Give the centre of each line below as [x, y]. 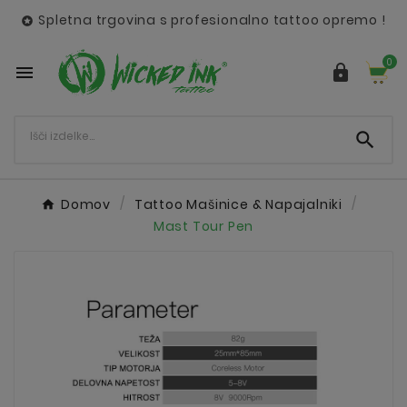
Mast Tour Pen [203, 226]
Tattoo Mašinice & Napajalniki [238, 204]
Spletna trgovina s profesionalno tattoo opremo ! [212, 20]
